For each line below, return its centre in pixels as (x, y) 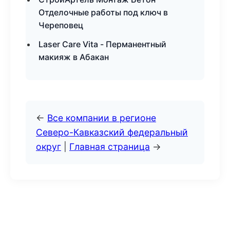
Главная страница (110, 147)
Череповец (61, 25)
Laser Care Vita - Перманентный (102, 44)
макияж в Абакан (74, 57)
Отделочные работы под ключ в (103, 12)
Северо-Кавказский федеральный (112, 132)
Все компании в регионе (102, 118)
